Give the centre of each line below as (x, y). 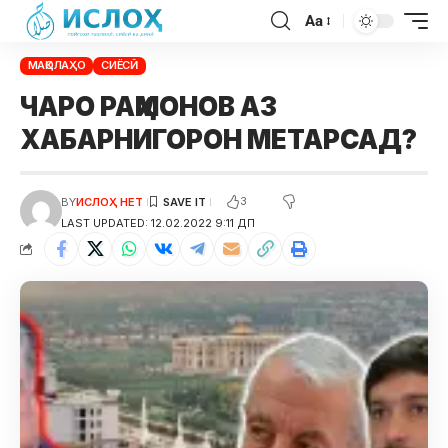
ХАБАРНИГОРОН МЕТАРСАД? (218, 139)
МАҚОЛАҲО (56, 65)
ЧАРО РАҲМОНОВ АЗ (148, 106)
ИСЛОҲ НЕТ (109, 201)
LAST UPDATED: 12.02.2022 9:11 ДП (157, 222)
